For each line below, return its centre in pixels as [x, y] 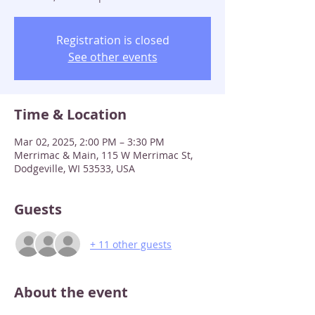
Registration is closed [112, 40]
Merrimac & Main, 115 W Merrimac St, [103, 155]
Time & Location [70, 114]
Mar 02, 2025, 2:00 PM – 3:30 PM [89, 142]
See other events [112, 57]
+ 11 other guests [131, 244]
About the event [71, 292]
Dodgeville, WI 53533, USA [75, 168]
